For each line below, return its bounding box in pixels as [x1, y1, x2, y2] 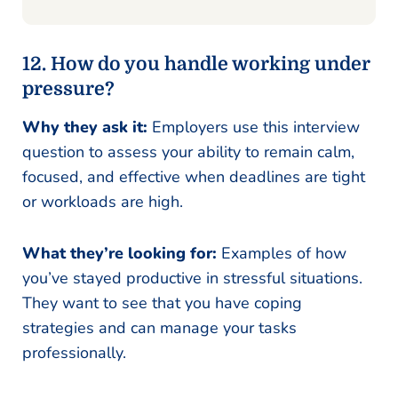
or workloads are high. [22, 190, 183, 212]
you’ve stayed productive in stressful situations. [22, 267, 362, 289]
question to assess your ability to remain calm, [22, 140, 354, 163]
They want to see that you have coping [22, 291, 302, 314]
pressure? [22, 77, 115, 99]
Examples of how [221, 242, 346, 264]
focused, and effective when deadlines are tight [22, 165, 365, 187]
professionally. [22, 341, 126, 363]
